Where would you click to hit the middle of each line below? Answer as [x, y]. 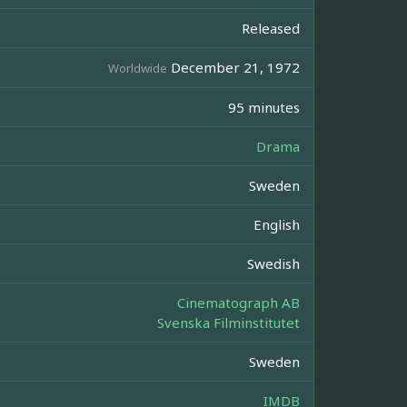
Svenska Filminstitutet [228, 323]
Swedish [273, 264]
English [277, 225]
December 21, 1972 [233, 68]
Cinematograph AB [238, 303]
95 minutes [264, 108]
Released [271, 29]
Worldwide [138, 69]
